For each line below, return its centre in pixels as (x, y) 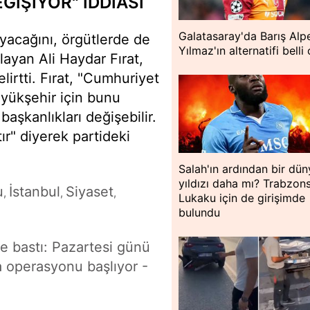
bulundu (200, 212)
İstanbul (35, 192)
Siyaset (90, 192)
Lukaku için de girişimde (242, 198)
